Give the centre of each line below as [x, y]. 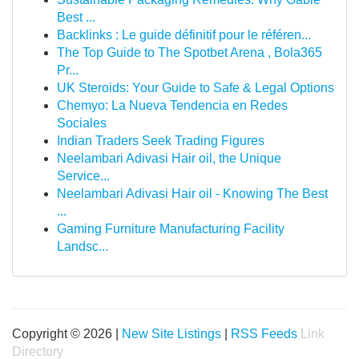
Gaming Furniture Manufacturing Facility [171, 229]
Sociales [82, 123]
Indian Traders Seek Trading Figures [161, 141]
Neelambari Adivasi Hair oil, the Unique [169, 158]
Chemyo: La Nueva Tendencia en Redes [172, 105]
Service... [83, 176]
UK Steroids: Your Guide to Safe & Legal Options [196, 88]
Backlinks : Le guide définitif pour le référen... [184, 35]
